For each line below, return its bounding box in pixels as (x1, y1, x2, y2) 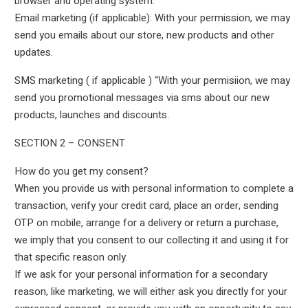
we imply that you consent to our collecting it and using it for (14, 232, 289, 247)
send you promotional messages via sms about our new (14, 90, 269, 105)
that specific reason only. (14, 250, 128, 265)
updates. (14, 45, 53, 60)
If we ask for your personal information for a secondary (14, 267, 267, 282)
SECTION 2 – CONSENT (14, 135, 125, 151)
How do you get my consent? (14, 164, 148, 179)
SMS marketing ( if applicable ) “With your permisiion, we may (14, 73, 290, 88)
